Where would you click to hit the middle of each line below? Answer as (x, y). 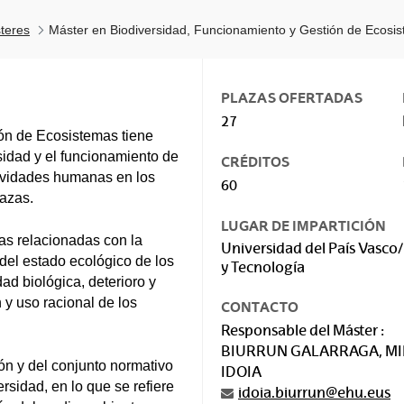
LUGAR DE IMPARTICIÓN (303, 226)
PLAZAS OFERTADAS (292, 98)
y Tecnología (263, 267)
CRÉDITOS (255, 162)
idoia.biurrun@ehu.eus (314, 393)
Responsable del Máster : (303, 331)
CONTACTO (260, 307)
